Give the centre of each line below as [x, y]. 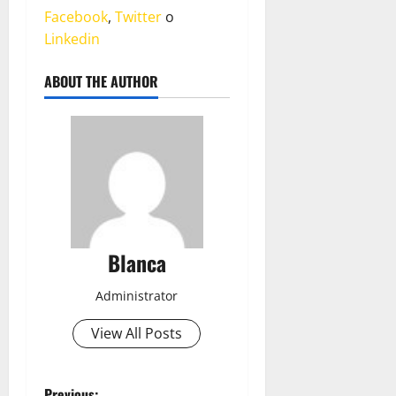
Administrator [137, 296]
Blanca [137, 263]
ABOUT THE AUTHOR [101, 82]
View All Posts [137, 334]
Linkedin [72, 39]
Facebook [76, 17]
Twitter [138, 17]
